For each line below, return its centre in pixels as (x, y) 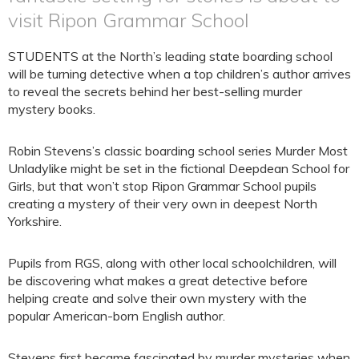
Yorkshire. (35, 222)
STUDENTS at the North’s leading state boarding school (170, 56)
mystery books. (52, 109)
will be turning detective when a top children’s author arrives (179, 74)
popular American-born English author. (117, 316)
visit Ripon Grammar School (129, 20)
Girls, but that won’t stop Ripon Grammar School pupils (162, 186)
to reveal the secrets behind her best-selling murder (155, 92)
